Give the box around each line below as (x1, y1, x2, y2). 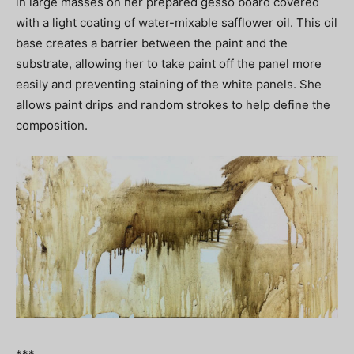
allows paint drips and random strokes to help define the (16, 97, 330, 113)
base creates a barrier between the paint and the (16, 36, 288, 51)
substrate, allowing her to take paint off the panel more (16, 56, 322, 72)
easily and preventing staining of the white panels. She (16, 77, 322, 92)
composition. (16, 118, 88, 134)
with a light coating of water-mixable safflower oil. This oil (16, 15, 337, 31)
